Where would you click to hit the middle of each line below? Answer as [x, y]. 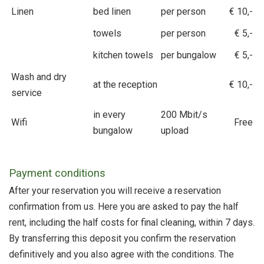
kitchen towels [123, 55]
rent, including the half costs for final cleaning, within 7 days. [132, 223]
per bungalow [189, 55]
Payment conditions [57, 173]
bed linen [112, 11]
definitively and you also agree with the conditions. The [121, 255]
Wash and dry [39, 77]
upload [175, 130]
